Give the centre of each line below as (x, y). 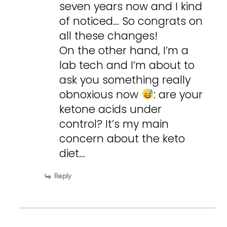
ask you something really (125, 80)
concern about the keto (122, 138)
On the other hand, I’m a (124, 50)
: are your (178, 94)
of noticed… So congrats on (131, 21)
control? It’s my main (114, 124)
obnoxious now (101, 94)
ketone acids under (111, 109)
